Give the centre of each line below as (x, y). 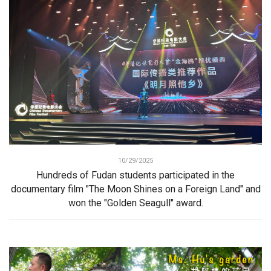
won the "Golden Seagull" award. (135, 203)
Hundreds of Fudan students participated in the (135, 175)
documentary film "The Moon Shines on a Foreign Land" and (135, 189)
